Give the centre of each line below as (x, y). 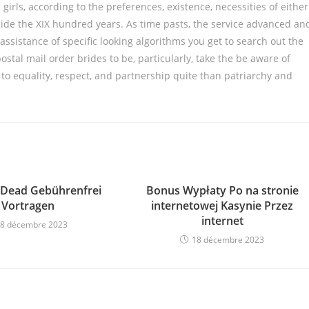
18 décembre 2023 (228, 240)
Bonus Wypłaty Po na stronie (222, 190)
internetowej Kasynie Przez (222, 206)
